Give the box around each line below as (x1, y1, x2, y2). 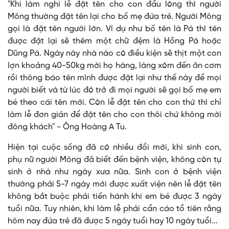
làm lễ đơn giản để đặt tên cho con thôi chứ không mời (8, 110, 221, 120)
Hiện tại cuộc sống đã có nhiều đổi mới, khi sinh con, (8, 143, 221, 152)
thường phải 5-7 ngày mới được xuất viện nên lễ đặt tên (8, 180, 221, 189)
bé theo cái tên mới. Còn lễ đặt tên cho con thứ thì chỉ (8, 98, 221, 107)
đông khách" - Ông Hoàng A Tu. (8, 123, 127, 132)
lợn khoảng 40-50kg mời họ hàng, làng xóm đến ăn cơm (8, 61, 221, 71)
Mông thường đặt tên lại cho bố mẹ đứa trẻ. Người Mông (8, 12, 221, 21)
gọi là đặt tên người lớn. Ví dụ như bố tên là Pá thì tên (8, 25, 221, 34)
